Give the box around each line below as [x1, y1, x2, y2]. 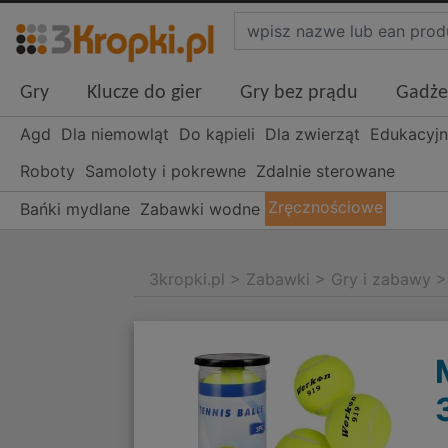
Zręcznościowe [268, 197, 384, 218]
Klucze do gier [87, 83, 202, 104]
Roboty [20, 161, 75, 182]
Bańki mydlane [20, 199, 130, 220]
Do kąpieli [179, 124, 255, 145]
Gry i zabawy [331, 269, 432, 290]
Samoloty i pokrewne [85, 161, 246, 182]
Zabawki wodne [140, 199, 260, 220]
